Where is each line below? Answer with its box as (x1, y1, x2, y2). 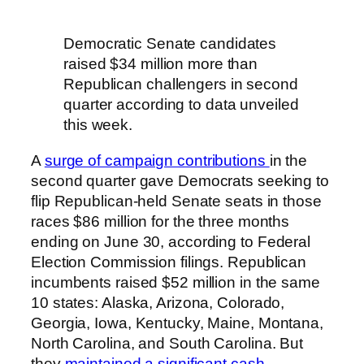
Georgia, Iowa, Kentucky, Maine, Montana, (31, 314, 323, 331)
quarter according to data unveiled (63, 96, 299, 114)
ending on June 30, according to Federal (31, 232, 311, 250)
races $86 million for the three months (31, 212, 290, 230)
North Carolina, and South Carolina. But (31, 334, 304, 352)
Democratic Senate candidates (63, 35, 277, 53)
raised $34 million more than (63, 55, 258, 73)
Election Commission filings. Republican (31, 253, 307, 271)
